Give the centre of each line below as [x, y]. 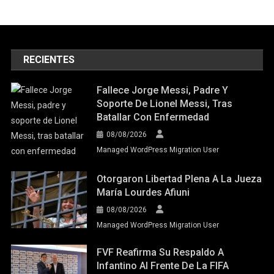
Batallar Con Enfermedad [153, 117]
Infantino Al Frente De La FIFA [163, 266]
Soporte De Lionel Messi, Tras [165, 104]
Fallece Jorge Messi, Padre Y [163, 91]
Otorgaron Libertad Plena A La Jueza [180, 179]
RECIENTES [49, 60]
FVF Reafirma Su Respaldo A [161, 253]
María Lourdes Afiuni [143, 193]
